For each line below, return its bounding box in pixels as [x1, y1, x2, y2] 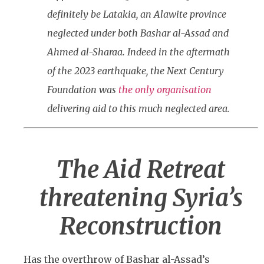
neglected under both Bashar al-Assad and [47, 27, 229, 39]
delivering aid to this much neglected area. [47, 102, 230, 114]
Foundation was [47, 83, 118, 95]
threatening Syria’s [39, 183, 243, 213]
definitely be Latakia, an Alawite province [47, 8, 226, 20]
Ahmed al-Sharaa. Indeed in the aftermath [47, 45, 230, 58]
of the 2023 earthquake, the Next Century [47, 64, 224, 77]
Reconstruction [60, 212, 222, 242]
